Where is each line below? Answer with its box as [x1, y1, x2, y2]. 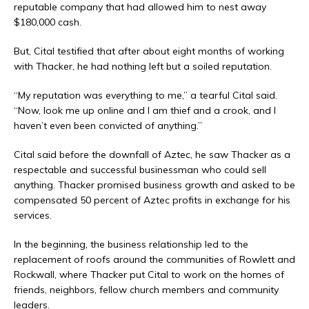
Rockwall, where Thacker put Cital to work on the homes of [14, 268, 284, 281]
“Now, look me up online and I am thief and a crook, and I [14, 104, 276, 117]
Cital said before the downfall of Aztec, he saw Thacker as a [14, 148, 290, 161]
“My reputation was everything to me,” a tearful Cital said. [14, 89, 277, 102]
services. [14, 209, 52, 222]
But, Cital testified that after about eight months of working [14, 45, 284, 58]
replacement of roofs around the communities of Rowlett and [14, 253, 295, 266]
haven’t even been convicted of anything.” [14, 119, 202, 132]
